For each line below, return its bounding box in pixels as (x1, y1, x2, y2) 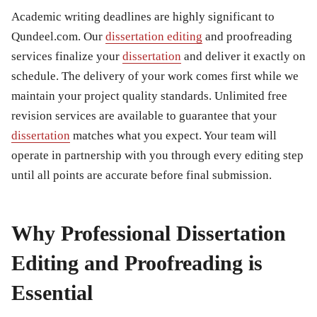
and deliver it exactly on (181, 50, 306, 64)
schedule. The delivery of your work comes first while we (11, 69, 299, 83)
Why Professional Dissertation (11, 221, 286, 246)
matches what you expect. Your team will (70, 129, 277, 143)
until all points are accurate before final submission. (11, 168, 272, 183)
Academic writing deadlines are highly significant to (11, 10, 275, 24)
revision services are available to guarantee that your (11, 109, 277, 123)
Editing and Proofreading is (11, 251, 263, 275)
